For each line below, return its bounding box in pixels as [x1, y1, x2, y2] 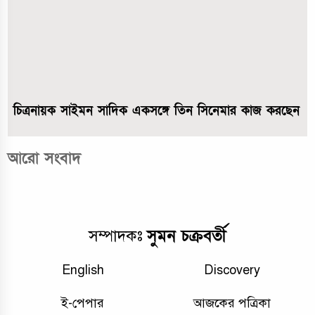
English [61, 262, 104, 278]
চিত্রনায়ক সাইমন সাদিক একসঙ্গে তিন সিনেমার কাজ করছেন [13, 103, 300, 120]
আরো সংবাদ [8, 147, 82, 169]
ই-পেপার [61, 295, 105, 311]
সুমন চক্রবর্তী [147, 226, 226, 247]
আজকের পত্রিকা [193, 295, 271, 311]
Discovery [204, 262, 261, 278]
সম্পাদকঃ [89, 226, 147, 246]
